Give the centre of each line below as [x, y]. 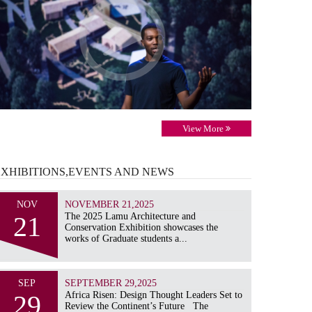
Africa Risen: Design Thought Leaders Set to [154, 295]
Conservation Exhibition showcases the [142, 227]
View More [204, 128]
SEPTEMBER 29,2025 [111, 283]
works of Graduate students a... [126, 238]
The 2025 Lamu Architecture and [131, 216]
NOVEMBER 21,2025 [110, 204]
